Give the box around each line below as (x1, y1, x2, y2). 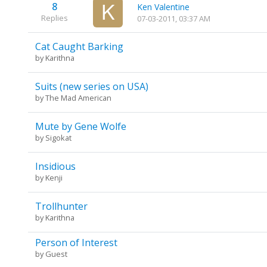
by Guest (35, 249, 67, 260)
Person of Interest (35, 236, 117, 250)
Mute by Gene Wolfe (35, 120, 126, 133)
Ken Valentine (137, 1, 190, 13)
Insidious (35, 160, 76, 173)
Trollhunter (35, 200, 88, 213)
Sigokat (45, 132, 72, 144)
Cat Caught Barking (35, 40, 123, 54)
